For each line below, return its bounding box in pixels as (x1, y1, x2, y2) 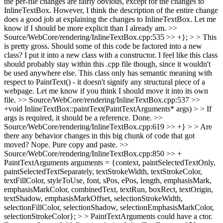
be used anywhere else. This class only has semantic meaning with (4, 69, 212, 77)
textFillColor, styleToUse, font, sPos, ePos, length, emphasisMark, (4, 176, 212, 185)
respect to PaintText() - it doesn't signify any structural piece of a (4, 78, 205, 86)
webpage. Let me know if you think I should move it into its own (4, 87, 208, 95)
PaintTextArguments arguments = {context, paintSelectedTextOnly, (4, 158, 216, 167)
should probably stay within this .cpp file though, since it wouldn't (4, 60, 211, 68)
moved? (4, 140, 29, 149)
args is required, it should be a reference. (4, 113, 130, 122)
